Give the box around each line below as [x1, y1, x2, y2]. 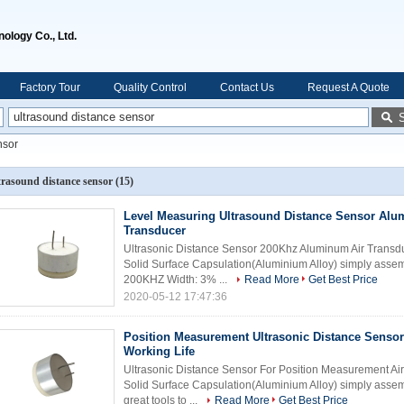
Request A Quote [308, 81, 390, 94]
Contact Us [220, 81, 274, 94]
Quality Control [114, 81, 187, 94]
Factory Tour [20, 81, 80, 94]
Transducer [124, 224, 186, 237]
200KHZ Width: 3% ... [124, 273, 230, 286]
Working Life [124, 344, 195, 358]
